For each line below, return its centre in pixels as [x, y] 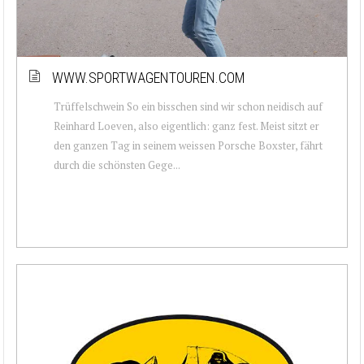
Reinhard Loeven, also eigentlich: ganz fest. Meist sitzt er [186, 126]
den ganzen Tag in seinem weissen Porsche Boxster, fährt [188, 145]
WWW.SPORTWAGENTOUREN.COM [149, 77]
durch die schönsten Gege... [117, 165]
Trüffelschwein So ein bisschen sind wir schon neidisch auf [188, 106]
